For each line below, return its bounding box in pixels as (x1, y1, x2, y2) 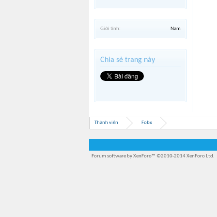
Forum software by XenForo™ (92, 154, 156, 159)
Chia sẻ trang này (100, 56, 155, 64)
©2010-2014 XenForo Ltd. (156, 154, 215, 159)
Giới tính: (100, 26, 121, 31)
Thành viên (94, 120, 118, 125)
